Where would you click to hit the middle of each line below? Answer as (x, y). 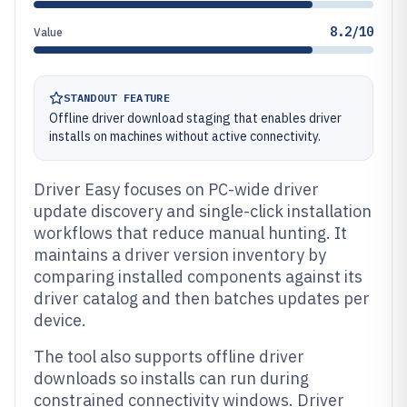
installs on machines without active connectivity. (185, 136)
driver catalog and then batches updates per (202, 298)
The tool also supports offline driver (169, 357)
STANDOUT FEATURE (117, 98)
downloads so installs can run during (171, 378)
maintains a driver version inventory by (180, 255)
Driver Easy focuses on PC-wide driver (176, 189)
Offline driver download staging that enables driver (195, 118)
